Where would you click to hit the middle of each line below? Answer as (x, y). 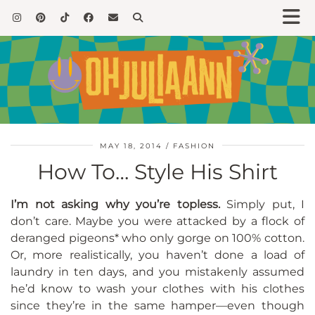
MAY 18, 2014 (131, 146)
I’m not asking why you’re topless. (115, 205)
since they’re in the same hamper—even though (157, 306)
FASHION (194, 146)
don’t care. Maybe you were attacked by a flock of (157, 221)
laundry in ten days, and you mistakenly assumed (157, 272)
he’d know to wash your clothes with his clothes (157, 289)
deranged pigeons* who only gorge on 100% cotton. (157, 238)
